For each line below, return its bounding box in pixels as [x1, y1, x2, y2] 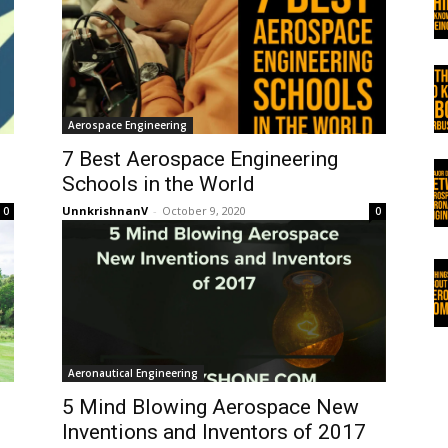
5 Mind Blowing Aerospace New [62, 395, 359, 419]
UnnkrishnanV [62, 203, 148, 218]
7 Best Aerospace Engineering [62, 147, 338, 171]
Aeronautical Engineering [68, 366, 198, 380]
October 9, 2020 [162, 203, 246, 218]
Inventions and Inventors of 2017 [62, 420, 366, 444]
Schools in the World [62, 172, 255, 196]
